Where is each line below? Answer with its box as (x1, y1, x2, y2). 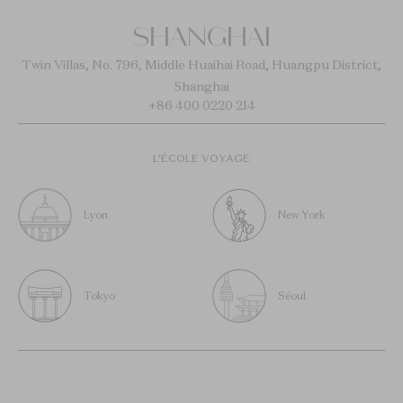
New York (278, 207, 326, 221)
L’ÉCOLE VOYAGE (153, 150, 250, 165)
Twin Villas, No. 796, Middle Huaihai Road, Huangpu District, (22, 56, 381, 73)
